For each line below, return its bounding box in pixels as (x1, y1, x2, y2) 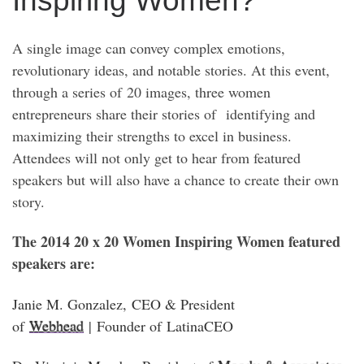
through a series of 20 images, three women (12, 81, 271, 102)
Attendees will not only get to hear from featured (12, 147, 301, 167)
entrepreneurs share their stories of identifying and (12, 103, 315, 123)
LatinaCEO (167, 315, 233, 336)
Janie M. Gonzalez (12, 293, 123, 314)
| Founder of (84, 315, 167, 336)
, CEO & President (123, 293, 235, 314)
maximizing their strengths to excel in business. (12, 125, 292, 145)
